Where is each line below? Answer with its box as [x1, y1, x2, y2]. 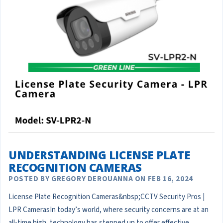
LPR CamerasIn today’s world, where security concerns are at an [8, 204, 209, 215]
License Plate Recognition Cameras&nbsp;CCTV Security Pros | [8, 191, 205, 202]
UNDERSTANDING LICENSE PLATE [8, 147, 191, 162]
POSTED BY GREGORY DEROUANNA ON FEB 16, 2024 [8, 173, 193, 184]
